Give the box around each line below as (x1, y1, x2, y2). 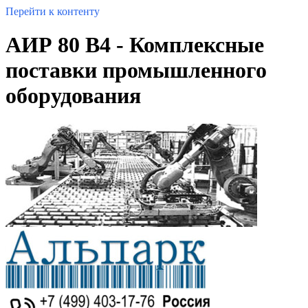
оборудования (5, 83, 141, 109)
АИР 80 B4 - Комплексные (5, 32, 264, 58)
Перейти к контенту (5, 5, 100, 17)
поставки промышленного (5, 58, 267, 83)
